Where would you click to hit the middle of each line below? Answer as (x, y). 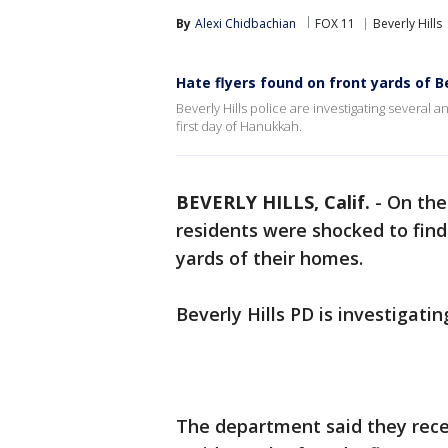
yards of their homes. (272, 258)
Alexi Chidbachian (245, 23)
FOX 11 (335, 23)
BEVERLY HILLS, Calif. (273, 202)
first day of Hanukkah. (239, 126)
